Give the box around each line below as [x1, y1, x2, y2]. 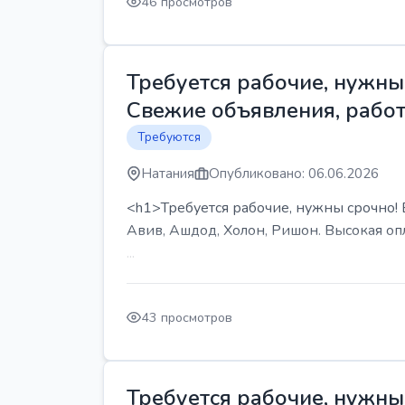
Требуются [137, 128, 201, 146]
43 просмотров [141, 307, 232, 326]
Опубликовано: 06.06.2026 [209, 165, 379, 183]
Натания [141, 165, 194, 183]
